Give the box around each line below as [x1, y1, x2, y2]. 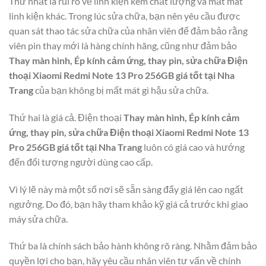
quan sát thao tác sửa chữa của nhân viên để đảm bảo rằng [9, 24, 248, 36]
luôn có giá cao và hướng [142, 141, 245, 153]
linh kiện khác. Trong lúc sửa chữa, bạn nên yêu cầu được [9, 9, 240, 21]
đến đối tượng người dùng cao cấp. [9, 156, 153, 167]
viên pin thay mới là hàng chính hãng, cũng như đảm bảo [9, 39, 237, 51]
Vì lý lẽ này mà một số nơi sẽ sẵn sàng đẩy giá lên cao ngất [9, 183, 243, 195]
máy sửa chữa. [9, 213, 68, 224]
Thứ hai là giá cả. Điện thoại [9, 111, 123, 123]
